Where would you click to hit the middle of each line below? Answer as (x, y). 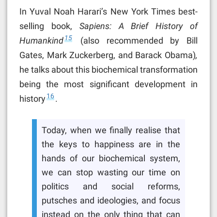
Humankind (41, 40)
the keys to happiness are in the (111, 144)
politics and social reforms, (111, 186)
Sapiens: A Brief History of (139, 26)
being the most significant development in (108, 84)
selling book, (49, 26)
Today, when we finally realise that (111, 130)
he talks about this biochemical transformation (108, 69)
